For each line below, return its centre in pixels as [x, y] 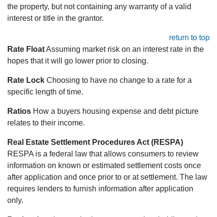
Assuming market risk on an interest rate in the [124, 49]
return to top [189, 38]
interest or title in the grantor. [55, 18]
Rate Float [26, 49]
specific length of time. [45, 92]
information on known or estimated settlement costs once [104, 166]
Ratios [19, 111]
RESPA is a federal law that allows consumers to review [103, 154]
